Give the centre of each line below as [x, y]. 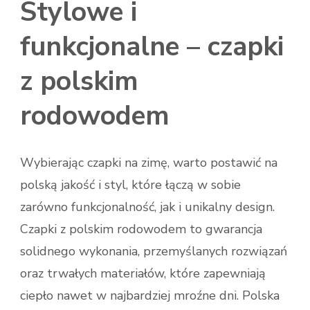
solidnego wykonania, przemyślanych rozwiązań [154, 251]
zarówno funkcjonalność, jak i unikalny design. [147, 207]
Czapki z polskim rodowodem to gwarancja [141, 229]
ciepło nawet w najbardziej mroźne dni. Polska [150, 295]
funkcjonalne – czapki [152, 46]
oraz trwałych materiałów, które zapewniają [143, 273]
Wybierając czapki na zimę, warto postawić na [149, 162]
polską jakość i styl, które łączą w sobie [130, 184]
